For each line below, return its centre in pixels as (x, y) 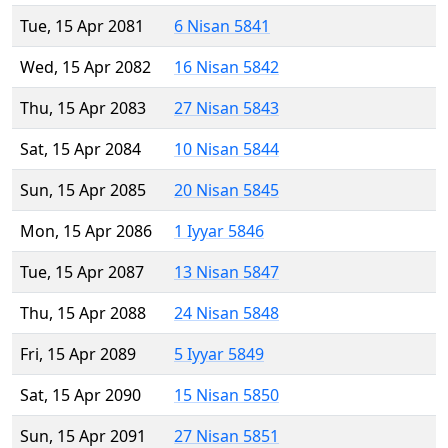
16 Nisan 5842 (226, 67)
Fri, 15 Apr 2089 (78, 354)
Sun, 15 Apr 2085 (83, 190)
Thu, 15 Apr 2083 (83, 108)
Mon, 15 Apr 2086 (86, 231)
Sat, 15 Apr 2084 (80, 149)
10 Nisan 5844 (226, 149)
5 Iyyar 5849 (219, 354)
